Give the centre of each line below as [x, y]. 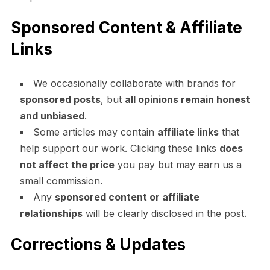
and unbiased [52, 115]
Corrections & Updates [98, 244]
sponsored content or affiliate [127, 197]
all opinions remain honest [187, 99]
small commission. [61, 181]
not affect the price [67, 164]
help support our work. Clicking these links [119, 148]
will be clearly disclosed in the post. [164, 213]
